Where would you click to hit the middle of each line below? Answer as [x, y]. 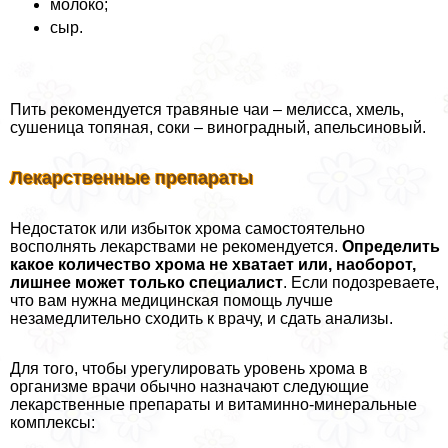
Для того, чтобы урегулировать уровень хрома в [189, 368]
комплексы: [52, 422]
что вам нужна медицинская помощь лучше [171, 300]
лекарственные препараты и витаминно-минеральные [213, 404]
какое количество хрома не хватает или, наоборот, [213, 264]
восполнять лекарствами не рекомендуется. [176, 246]
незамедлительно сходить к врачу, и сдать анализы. [201, 318]
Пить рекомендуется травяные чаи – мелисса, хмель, [207, 109]
